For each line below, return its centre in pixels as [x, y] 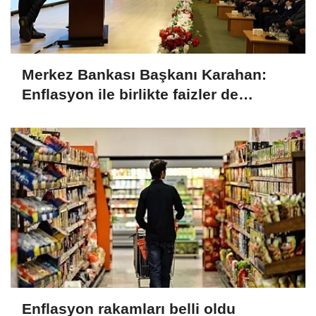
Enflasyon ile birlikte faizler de [130, 94]
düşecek [52, 114]
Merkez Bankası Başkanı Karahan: [144, 74]
